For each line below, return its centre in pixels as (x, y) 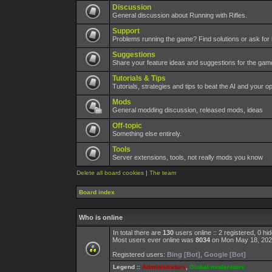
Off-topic (127, 126)
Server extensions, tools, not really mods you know (188, 157)
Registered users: (140, 254)
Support (126, 31)
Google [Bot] (225, 254)
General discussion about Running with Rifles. (180, 15)
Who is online (101, 217)
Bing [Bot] (184, 254)
